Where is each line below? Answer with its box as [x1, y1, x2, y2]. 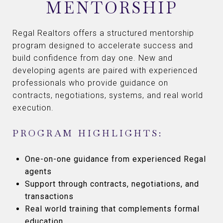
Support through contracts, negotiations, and [24, 179, 199, 189]
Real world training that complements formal [24, 204, 200, 214]
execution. [12, 103, 54, 113]
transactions [24, 192, 74, 202]
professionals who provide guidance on [12, 78, 168, 88]
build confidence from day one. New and [12, 53, 173, 63]
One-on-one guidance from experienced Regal [24, 154, 206, 164]
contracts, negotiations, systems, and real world [12, 91, 203, 101]
